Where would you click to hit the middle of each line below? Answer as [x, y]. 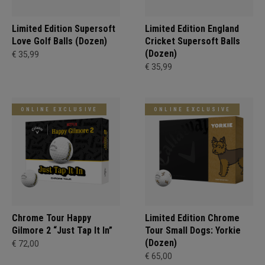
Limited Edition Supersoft [64, 28]
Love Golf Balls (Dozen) [59, 41]
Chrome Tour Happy [51, 218]
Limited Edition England [192, 28]
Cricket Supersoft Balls [193, 41]
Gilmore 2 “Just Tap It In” [62, 230]
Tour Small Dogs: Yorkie [193, 230]
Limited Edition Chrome [192, 218]
